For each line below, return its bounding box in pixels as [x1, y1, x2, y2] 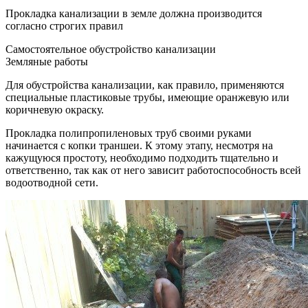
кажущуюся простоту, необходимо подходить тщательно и [5, 151, 278, 164]
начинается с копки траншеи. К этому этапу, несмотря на [5, 139, 273, 151]
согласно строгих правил [5, 19, 123, 32]
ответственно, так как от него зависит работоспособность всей [5, 164, 301, 176]
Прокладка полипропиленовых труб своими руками [5, 126, 252, 139]
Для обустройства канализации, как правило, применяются [5, 78, 284, 91]
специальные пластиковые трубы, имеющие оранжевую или [5, 91, 289, 103]
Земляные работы [5, 55, 88, 67]
